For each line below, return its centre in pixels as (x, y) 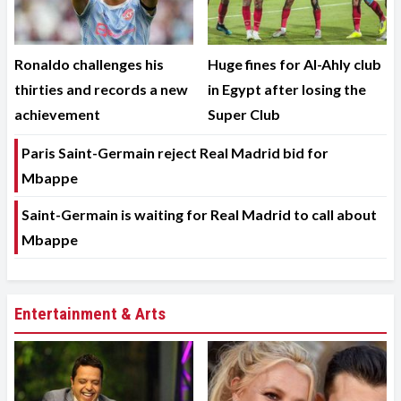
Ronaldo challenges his (89, 64)
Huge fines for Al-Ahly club (294, 64)
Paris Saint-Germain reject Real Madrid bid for (175, 152)
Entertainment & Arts (90, 313)
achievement (57, 114)
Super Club (244, 114)
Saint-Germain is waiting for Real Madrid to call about (199, 214)
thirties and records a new (101, 89)
